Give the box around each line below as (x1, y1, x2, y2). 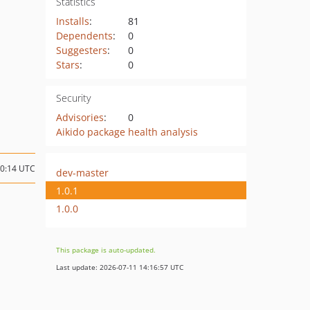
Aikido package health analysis (55, 125, 198, 138)
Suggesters (55, 44, 107, 57)
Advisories (55, 111, 104, 124)
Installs (55, 15, 89, 28)
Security (55, 91, 91, 104)
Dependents (55, 29, 113, 42)
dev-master (56, 165, 109, 179)
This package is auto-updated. (56, 245, 156, 255)
